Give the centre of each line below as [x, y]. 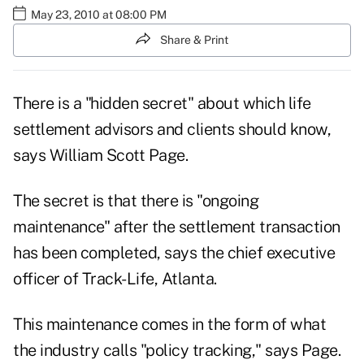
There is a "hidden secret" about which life [162, 104]
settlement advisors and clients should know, [172, 130]
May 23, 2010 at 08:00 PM [99, 14]
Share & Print [194, 39]
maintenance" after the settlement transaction [177, 227]
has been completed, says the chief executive [174, 253]
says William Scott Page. [100, 156]
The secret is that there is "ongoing [136, 201]
